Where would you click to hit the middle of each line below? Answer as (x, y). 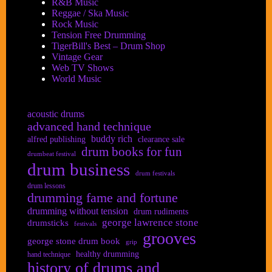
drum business (79, 170)
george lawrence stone (150, 223)
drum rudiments (161, 212)
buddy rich (112, 139)
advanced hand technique (89, 127)
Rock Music (75, 24)
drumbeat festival (52, 154)
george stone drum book (74, 241)
